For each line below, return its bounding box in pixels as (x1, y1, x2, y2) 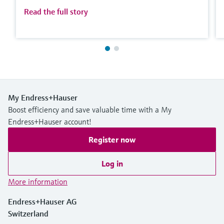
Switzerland (8, 208, 48, 218)
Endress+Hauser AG (8, 196, 76, 206)
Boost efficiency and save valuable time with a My (8, 104, 171, 114)
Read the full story (24, 6, 88, 16)
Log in (101, 158, 123, 168)
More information (8, 176, 67, 186)
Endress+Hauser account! (8, 116, 91, 126)
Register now (88, 134, 135, 144)
